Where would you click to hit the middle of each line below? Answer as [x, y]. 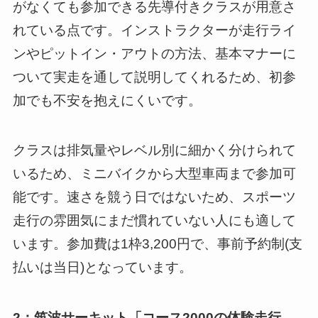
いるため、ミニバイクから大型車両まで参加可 [154, 174]
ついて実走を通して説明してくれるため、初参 [154, 77]
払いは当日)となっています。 [102, 268]
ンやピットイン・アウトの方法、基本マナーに [154, 53]
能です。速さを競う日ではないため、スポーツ [154, 197]
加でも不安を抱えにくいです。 [107, 100]
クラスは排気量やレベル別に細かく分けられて [154, 150]
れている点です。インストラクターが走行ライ [154, 30]
